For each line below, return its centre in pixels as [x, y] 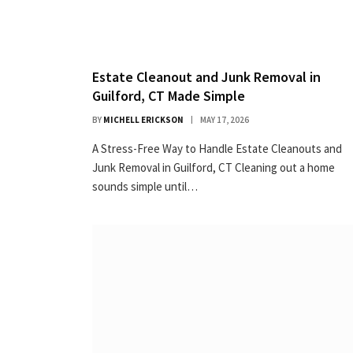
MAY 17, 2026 [225, 119]
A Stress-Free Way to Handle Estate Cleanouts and [217, 148]
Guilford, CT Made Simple [169, 95]
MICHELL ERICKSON [143, 119]
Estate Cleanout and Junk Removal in [206, 76]
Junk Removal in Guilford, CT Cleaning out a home [214, 167]
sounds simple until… [145, 186]
